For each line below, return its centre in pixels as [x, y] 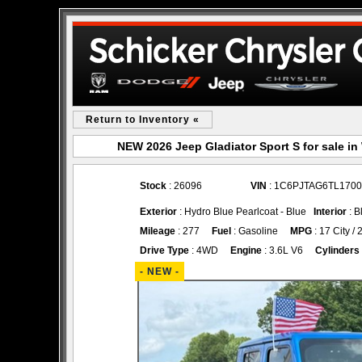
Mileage [158, 231]
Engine [246, 250]
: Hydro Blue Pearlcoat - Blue [245, 212]
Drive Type [164, 250]
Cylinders [337, 250]
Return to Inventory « [143, 120]
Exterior [158, 212]
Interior [330, 212]
